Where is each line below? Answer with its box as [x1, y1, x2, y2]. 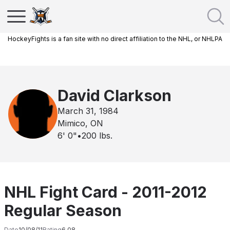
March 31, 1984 [57, 106, 119, 116]
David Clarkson [57, 86, 171, 105]
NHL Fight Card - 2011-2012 [4, 183, 207, 201]
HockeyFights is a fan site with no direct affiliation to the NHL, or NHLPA [8, 35, 222, 43]
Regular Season [4, 201, 122, 220]
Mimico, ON [57, 118, 103, 128]
